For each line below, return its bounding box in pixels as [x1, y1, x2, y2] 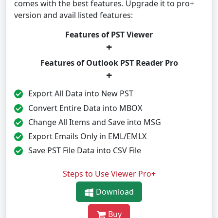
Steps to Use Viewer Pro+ [62, 168, 156, 180]
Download [94, 186, 134, 198]
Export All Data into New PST [28, 88, 133, 99]
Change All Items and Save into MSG [28, 116, 161, 127]
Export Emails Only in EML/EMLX [28, 131, 146, 142]
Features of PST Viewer [65, 29, 153, 40]
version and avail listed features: [14, 10, 133, 21]
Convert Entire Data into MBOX [28, 102, 142, 113]
